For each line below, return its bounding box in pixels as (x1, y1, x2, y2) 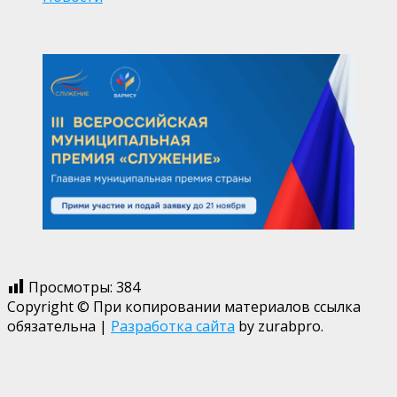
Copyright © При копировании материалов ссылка (7, 296, 361, 316)
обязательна (7, 315, 99, 336)
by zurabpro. (235, 315, 323, 336)
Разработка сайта (111, 315, 235, 336)
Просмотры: (28, 276, 113, 297)
